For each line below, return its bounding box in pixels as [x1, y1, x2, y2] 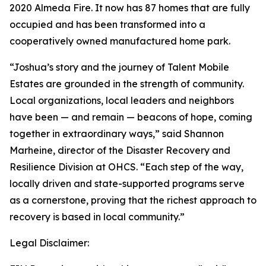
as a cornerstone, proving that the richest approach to [9, 194, 256, 206]
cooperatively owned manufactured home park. [9, 35, 230, 47]
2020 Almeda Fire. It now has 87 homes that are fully [9, 2, 250, 14]
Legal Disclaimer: [9, 237, 89, 249]
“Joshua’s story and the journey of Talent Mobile [9, 61, 229, 73]
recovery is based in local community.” [9, 211, 185, 223]
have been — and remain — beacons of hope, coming [9, 111, 252, 123]
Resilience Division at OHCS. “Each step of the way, [9, 161, 243, 173]
